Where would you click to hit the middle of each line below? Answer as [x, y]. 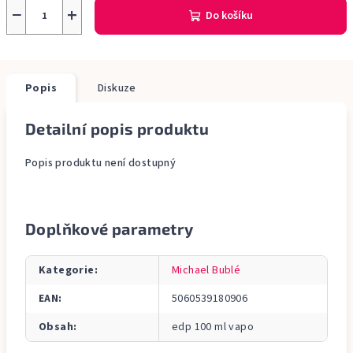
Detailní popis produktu [117, 128]
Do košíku [229, 16]
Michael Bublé [206, 270]
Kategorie [67, 270]
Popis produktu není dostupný [101, 163]
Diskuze [117, 88]
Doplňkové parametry [110, 229]
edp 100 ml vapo [213, 327]
